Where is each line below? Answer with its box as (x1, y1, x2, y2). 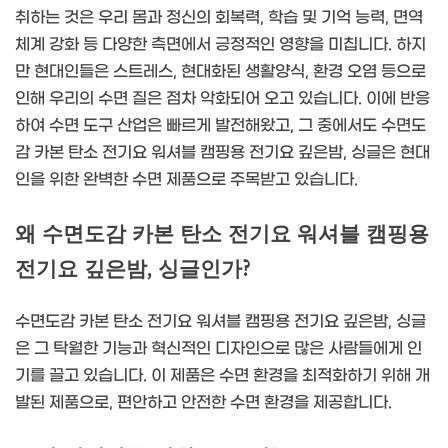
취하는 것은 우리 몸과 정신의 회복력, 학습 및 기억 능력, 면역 (15, 8, 423, 28)
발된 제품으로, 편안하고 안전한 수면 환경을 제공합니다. (15, 393, 392, 413)
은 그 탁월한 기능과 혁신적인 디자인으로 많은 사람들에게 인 (15, 339, 422, 359)
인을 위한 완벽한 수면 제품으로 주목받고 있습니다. (15, 170, 358, 190)
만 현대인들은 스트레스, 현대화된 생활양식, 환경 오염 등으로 (15, 62, 426, 82)
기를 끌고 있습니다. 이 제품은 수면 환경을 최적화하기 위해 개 (15, 366, 430, 386)
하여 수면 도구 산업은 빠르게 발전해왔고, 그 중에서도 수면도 (15, 116, 426, 136)
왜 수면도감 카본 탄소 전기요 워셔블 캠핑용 (15, 221, 429, 248)
